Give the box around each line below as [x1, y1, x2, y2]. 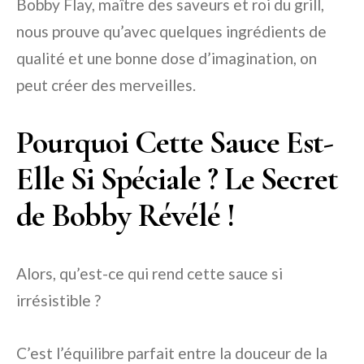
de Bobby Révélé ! [16, 195, 235, 235]
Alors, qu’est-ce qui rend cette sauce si [16, 263, 283, 283]
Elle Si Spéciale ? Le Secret [16, 158, 338, 198]
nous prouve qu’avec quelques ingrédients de [16, 21, 327, 41]
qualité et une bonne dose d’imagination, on [16, 48, 317, 67]
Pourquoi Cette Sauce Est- [16, 122, 333, 162]
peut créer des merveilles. [16, 75, 196, 94]
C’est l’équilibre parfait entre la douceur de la [16, 343, 327, 362]
